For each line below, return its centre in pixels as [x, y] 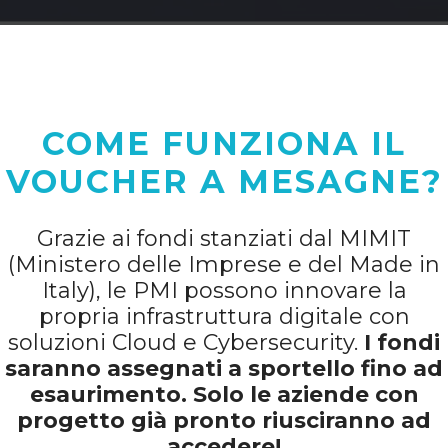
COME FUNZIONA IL [224, 143]
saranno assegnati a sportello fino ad [224, 368]
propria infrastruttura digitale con [224, 316]
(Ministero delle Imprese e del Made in [224, 264]
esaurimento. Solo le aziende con [224, 394]
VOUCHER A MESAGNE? [224, 181]
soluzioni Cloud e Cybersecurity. [186, 342]
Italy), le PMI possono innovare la [224, 290]
